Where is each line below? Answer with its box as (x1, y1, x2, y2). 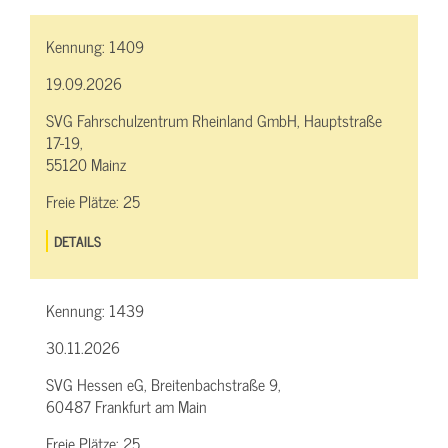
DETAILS (54, 229, 102, 253)
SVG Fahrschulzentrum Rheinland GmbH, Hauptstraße (46, 107, 382, 134)
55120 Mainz (46, 151, 126, 178)
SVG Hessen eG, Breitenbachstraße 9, (46, 371, 281, 398)
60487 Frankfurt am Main (46, 393, 207, 420)
